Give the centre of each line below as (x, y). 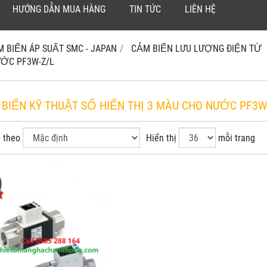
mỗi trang (237, 138)
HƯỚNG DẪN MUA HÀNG (59, 10)
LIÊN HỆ (200, 10)
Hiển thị (161, 138)
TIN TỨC (145, 10)
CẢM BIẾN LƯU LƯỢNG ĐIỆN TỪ (197, 49)
